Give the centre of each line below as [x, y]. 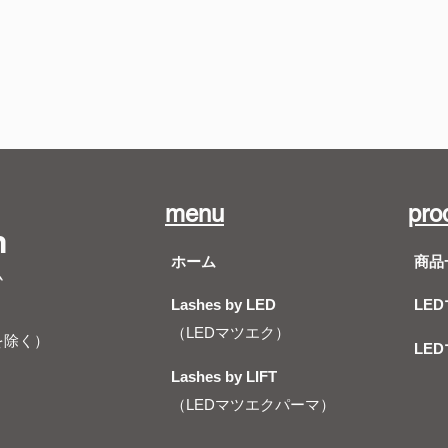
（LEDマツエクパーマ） [253, 404]
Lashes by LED [223, 304]
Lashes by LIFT [224, 376]
